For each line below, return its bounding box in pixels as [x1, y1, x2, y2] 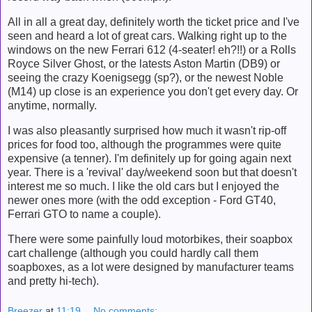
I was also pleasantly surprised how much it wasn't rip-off [8, 124, 286, 136]
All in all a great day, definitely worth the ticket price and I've [8, 15, 299, 28]
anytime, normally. [8, 99, 97, 111]
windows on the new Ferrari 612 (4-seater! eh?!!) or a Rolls [8, 43, 296, 56]
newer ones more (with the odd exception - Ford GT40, [8, 194, 276, 206]
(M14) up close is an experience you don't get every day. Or [8, 85, 298, 97]
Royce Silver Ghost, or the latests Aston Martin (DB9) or [8, 57, 280, 70]
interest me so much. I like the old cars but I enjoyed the [8, 180, 279, 192]
